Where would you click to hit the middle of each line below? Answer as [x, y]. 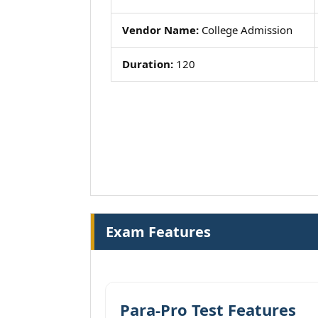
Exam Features [158, 232]
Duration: [148, 64]
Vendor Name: [160, 30]
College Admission [246, 30]
